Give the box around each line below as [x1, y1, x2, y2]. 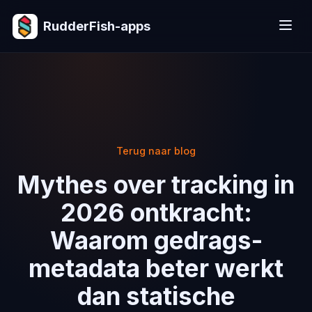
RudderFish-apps [42, 18, 150, 33]
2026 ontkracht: [60, 198, 252, 227]
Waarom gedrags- [49, 226, 263, 255]
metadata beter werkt [29, 253, 283, 283]
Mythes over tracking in [17, 170, 295, 199]
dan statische [77, 281, 235, 311]
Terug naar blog [116, 145, 196, 157]
